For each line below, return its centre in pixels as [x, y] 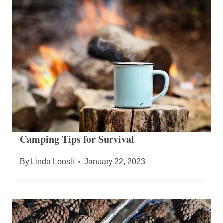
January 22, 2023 [115, 161]
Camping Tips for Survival [77, 139]
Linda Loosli [53, 161]
